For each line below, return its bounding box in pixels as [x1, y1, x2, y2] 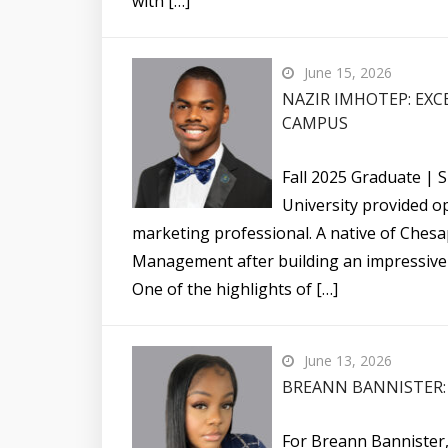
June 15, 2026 [304, 62, 392, 82]
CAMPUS [282, 111, 348, 134]
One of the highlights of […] [132, 277, 338, 300]
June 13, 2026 [304, 350, 392, 370]
